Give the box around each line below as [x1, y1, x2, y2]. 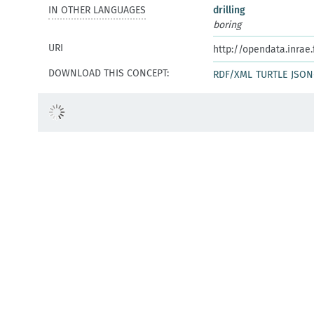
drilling [213, 4, 245, 16]
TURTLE [256, 69, 287, 81]
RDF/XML [213, 69, 252, 81]
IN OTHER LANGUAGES [48, 4, 146, 16]
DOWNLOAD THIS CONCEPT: [48, 67, 169, 79]
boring [213, 19, 241, 31]
